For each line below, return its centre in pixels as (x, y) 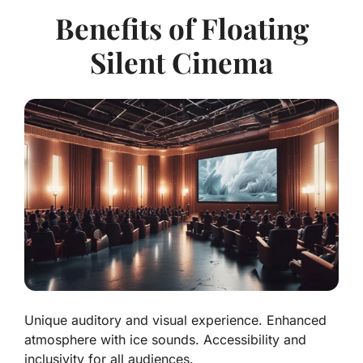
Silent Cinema (181, 62)
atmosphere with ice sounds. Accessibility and (165, 340)
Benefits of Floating (181, 28)
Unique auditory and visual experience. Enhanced (175, 320)
